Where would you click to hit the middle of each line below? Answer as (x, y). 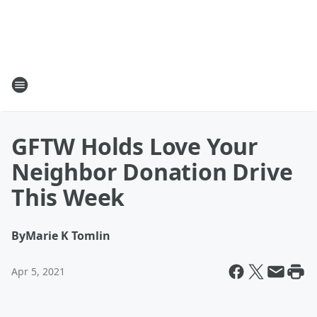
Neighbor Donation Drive (152, 172)
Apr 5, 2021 (38, 271)
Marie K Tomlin (68, 236)
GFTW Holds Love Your (135, 146)
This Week (68, 197)
